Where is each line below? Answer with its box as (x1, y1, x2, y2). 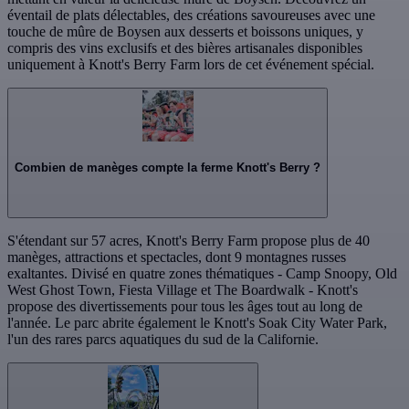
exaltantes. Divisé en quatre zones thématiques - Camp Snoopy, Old (7, 265, 397, 281)
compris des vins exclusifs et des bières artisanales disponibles (7, 40, 362, 57)
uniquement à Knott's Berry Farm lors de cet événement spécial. (7, 57, 374, 73)
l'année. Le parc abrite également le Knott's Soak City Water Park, (7, 314, 387, 330)
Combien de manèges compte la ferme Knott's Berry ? (15, 161, 320, 174)
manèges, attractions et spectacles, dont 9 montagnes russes (7, 248, 346, 265)
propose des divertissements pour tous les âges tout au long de (7, 298, 362, 314)
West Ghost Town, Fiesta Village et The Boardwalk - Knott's (7, 281, 358, 298)
